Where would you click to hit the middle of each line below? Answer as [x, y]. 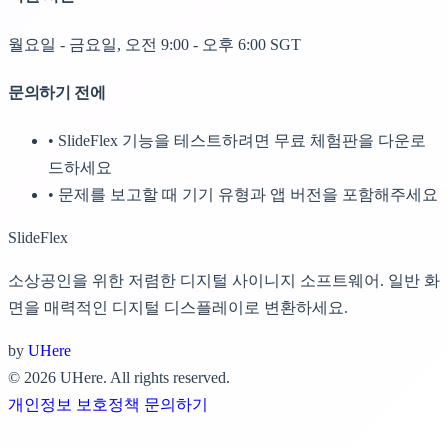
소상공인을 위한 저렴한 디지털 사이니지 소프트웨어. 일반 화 [224, 281]
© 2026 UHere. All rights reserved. [119, 378]
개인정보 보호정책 [76, 405]
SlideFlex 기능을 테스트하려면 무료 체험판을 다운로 [242, 141]
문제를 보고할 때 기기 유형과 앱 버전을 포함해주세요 [248, 195]
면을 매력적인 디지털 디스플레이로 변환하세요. [178, 308]
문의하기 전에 [57, 92]
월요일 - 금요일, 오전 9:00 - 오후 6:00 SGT [154, 44]
